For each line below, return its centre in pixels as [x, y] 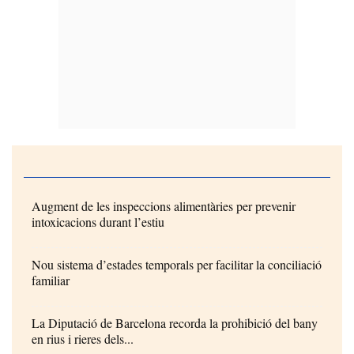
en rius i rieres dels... [83, 338]
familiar [51, 280]
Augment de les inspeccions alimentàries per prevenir [164, 205]
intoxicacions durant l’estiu [98, 221]
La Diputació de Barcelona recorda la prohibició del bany [175, 322]
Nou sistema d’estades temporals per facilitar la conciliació [177, 264]
